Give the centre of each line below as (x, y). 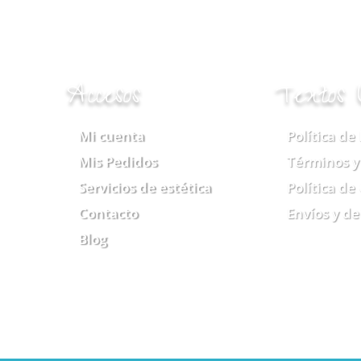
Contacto (108, 213)
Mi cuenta (112, 135)
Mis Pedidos (118, 161)
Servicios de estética (145, 187)
